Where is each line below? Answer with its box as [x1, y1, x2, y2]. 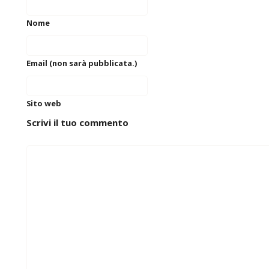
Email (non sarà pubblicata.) [26, 57, 137, 68]
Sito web [26, 97, 61, 109]
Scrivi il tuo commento [26, 116, 128, 128]
